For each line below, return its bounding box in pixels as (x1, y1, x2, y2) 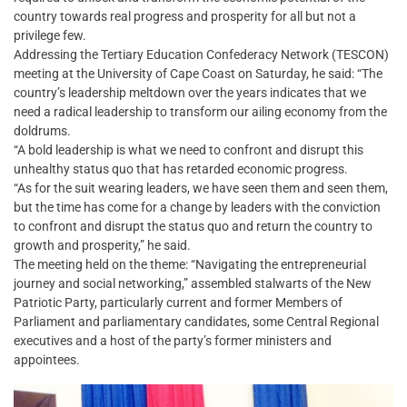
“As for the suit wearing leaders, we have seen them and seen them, (14, 181, 388, 196)
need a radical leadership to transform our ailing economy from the (14, 104, 387, 120)
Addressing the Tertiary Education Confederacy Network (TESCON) (14, 47, 389, 63)
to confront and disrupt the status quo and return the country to (14, 219, 372, 234)
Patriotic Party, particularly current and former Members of (14, 295, 342, 311)
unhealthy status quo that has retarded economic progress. (14, 162, 348, 177)
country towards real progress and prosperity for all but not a (14, 9, 356, 25)
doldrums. (14, 124, 71, 139)
